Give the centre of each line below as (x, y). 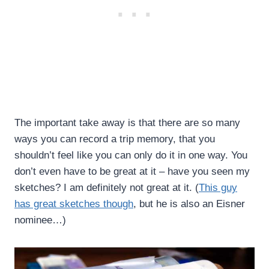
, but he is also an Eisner (189, 204)
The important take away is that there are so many (127, 123)
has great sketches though (74, 204)
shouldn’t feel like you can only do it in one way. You (131, 156)
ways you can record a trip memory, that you (115, 139)
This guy (218, 188)
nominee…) (40, 220)
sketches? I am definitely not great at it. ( (107, 188)
